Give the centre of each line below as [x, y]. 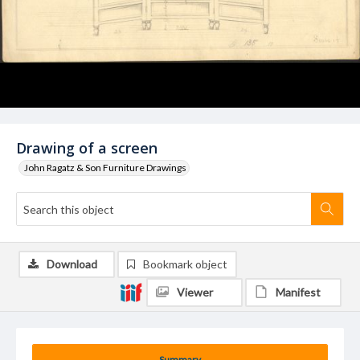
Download [72, 264]
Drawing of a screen [87, 148]
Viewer [195, 292]
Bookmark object [185, 264]
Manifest [298, 292]
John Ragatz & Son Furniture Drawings [105, 168]
